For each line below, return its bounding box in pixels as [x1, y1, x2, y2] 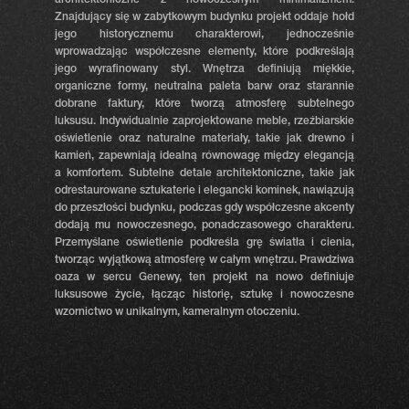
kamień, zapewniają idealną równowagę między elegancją [55, 151, 354, 162]
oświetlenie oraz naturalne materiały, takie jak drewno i [55, 133, 354, 144]
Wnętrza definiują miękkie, [203, 64, 355, 75]
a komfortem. [55, 168, 129, 179]
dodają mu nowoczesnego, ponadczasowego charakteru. [55, 220, 354, 231]
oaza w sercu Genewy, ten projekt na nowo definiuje [55, 272, 354, 283]
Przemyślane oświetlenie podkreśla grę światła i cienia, [55, 237, 354, 248]
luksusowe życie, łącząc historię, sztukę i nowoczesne [55, 289, 354, 300]
